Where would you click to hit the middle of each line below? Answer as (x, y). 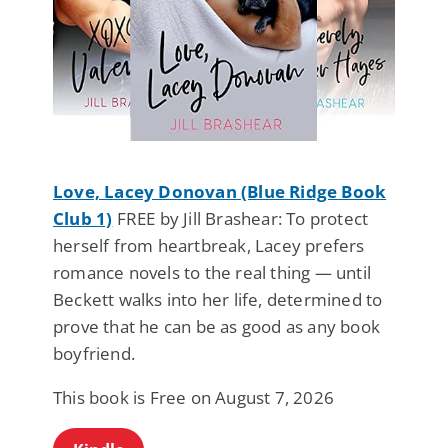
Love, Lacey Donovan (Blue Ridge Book (220, 191)
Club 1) (83, 218)
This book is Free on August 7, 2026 (193, 397)
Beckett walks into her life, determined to (218, 299)
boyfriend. (94, 353)
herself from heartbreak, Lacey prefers (209, 245)
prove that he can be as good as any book (217, 326)
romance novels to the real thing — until (212, 272)
